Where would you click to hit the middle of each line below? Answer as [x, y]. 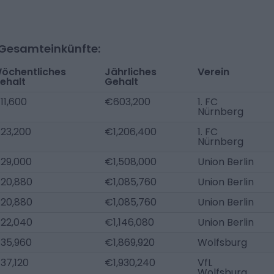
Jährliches [131, 72]
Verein [213, 72]
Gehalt [121, 82]
